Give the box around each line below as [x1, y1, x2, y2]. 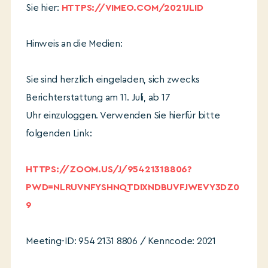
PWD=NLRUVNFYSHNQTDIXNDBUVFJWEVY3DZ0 [26, 182, 239, 192]
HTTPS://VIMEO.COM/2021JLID [61, 3, 203, 13]
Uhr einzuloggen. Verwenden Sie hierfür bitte [26, 111, 220, 120]
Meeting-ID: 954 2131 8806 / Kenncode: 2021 [26, 236, 216, 246]
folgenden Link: [26, 129, 92, 138]
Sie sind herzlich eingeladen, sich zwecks [26, 75, 200, 84]
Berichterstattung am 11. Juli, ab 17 [26, 93, 170, 102]
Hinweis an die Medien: [26, 39, 123, 48]
